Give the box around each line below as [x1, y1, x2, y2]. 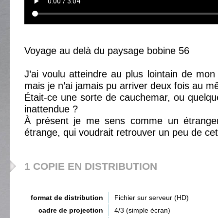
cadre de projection [38, 206, 103, 214]
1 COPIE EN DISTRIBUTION [24, 161, 157, 172]
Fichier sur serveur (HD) [114, 194, 189, 201]
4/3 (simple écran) [114, 206, 170, 214]
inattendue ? [24, 104, 78, 114]
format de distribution [31, 194, 103, 201]
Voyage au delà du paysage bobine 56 [24, 45, 189, 56]
